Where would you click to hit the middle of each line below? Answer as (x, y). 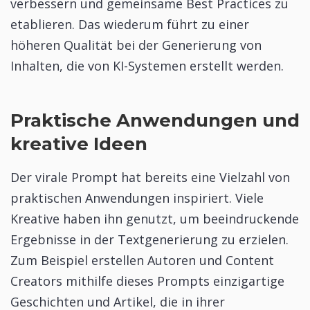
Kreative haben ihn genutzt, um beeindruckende (155, 218)
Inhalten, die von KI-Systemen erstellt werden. (147, 65)
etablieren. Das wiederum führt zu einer (130, 24)
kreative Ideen (79, 144)
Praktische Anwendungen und (155, 121)
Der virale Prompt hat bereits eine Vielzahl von (150, 177)
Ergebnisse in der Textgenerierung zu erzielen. (149, 239)
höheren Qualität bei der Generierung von (136, 45)
